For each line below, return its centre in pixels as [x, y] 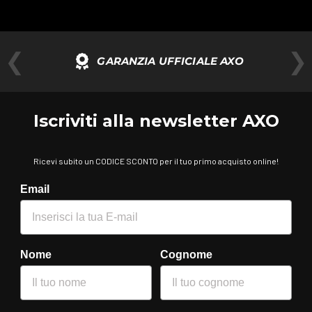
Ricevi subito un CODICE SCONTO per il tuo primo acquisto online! [156, 161]
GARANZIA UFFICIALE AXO [171, 61]
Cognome [186, 254]
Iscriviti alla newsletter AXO [156, 120]
